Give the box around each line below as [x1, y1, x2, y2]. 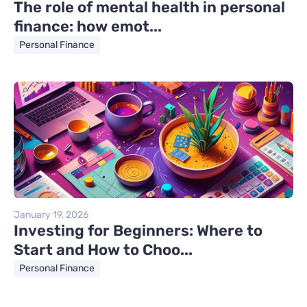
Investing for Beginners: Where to [14, 221, 262, 240]
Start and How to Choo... [14, 241, 193, 259]
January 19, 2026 [14, 209, 88, 221]
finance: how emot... [14, 17, 162, 36]
